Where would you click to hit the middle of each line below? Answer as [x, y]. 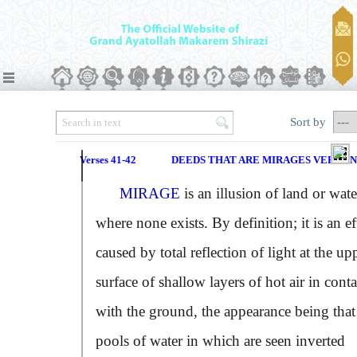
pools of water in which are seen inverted [220, 341]
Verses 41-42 [108, 160]
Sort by [310, 122]
